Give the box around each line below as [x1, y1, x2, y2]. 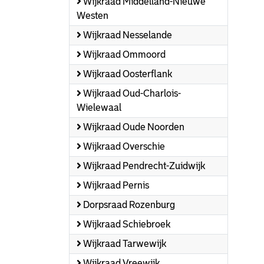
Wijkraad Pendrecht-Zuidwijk [81, 161, 205, 171]
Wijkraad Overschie [81, 141, 165, 151]
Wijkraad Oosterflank [81, 69, 172, 79]
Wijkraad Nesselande [81, 30, 172, 40]
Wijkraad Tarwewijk [81, 239, 166, 249]
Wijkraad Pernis [81, 180, 149, 190]
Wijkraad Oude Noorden [81, 122, 184, 132]
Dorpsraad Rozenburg [81, 200, 175, 210]
